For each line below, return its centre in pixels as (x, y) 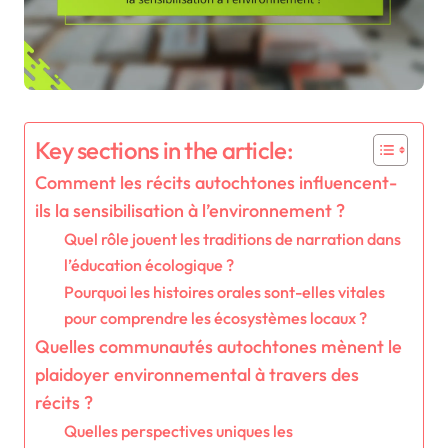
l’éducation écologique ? (148, 265)
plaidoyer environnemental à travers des (197, 375)
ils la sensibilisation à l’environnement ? (190, 211)
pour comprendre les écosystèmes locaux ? (215, 318)
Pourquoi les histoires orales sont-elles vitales (224, 292)
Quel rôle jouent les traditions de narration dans (232, 239)
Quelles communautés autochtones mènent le (218, 347)
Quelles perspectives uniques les (178, 431)
